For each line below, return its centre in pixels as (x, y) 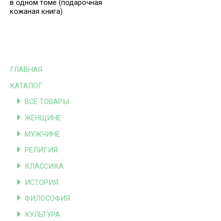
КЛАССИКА (44, 166)
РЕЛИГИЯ (41, 150)
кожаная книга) (36, 12)
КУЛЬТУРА (42, 214)
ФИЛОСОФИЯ (47, 199)
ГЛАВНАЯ (26, 70)
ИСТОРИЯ (41, 182)
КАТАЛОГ (26, 86)
